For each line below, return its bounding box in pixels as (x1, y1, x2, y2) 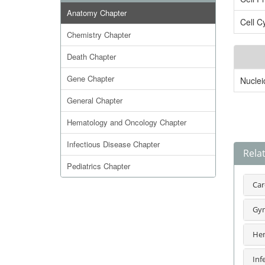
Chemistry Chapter (67, 29, 131, 40)
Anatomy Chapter (67, 7, 127, 18)
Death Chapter (67, 51, 116, 62)
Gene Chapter (67, 73, 114, 84)
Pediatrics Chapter (67, 160, 130, 172)
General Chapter (67, 95, 122, 106)
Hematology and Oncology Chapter (67, 117, 186, 128)
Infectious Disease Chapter (67, 138, 160, 150)
